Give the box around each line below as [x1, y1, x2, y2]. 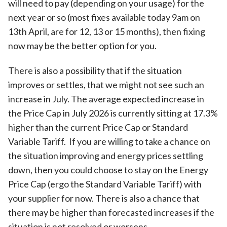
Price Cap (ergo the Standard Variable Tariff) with [8, 178, 202, 190]
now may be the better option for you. [8, 40, 157, 51]
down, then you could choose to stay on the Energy [8, 164, 208, 176]
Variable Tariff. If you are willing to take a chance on [8, 136, 210, 147]
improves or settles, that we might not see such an [8, 79, 204, 91]
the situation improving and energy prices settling [8, 150, 203, 162]
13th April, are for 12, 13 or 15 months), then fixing [8, 25, 205, 37]
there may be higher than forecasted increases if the [8, 207, 214, 218]
